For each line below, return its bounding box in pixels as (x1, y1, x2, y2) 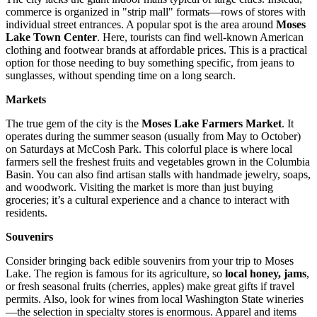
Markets (6, 93, 46, 105)
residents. (6, 206, 47, 219)
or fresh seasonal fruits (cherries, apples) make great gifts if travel (6, 279, 294, 292)
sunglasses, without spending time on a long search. (6, 69, 236, 81)
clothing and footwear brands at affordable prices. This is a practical (6, 43, 307, 56)
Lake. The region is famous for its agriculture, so (6, 267, 225, 279)
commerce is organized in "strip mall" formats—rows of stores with (6, 5, 306, 18)
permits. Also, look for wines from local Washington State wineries (6, 292, 304, 305)
